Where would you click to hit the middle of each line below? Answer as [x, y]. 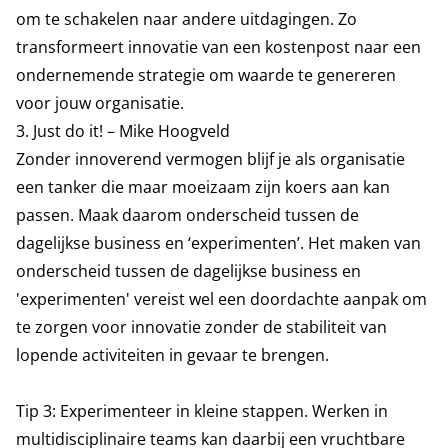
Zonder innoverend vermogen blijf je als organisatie [210, 159]
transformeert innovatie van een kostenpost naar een [218, 47]
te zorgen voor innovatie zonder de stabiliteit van [201, 327]
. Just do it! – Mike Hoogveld [129, 131]
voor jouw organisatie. [102, 103]
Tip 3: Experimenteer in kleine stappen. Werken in [202, 411]
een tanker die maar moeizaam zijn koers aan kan [203, 187]
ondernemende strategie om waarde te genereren [206, 75]
